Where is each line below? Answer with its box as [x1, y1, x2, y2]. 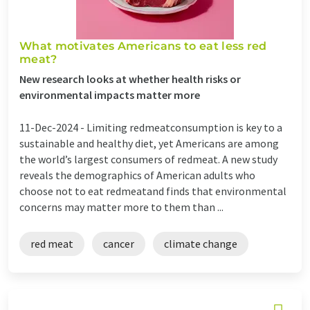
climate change [164, 236, 237, 250]
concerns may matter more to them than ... [19, 199, 224, 214]
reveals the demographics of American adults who [19, 167, 255, 182]
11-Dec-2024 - [19, 120, 86, 134]
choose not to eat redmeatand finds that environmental [19, 183, 286, 198]
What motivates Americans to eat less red [19, 39, 267, 53]
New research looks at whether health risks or [19, 71, 241, 86]
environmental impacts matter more [19, 87, 200, 102]
